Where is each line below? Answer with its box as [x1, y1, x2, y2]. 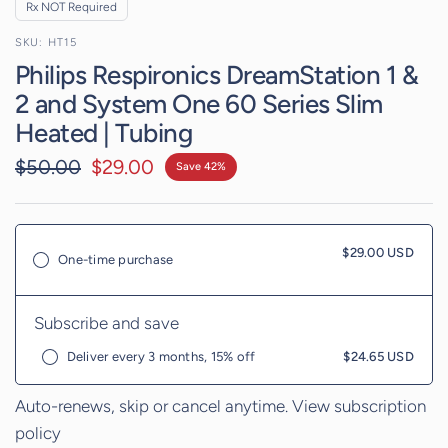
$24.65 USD [343, 348, 414, 364]
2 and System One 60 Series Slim [15, 87, 383, 120]
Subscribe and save [34, 312, 179, 333]
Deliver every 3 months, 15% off [66, 348, 256, 364]
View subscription [292, 395, 427, 416]
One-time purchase [58, 251, 174, 267]
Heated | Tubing [15, 116, 193, 149]
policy [15, 422, 61, 443]
